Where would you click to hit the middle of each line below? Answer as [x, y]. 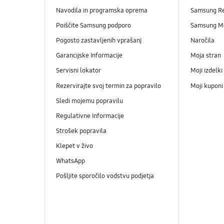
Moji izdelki [206, 71]
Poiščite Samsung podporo [93, 26]
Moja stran [205, 56]
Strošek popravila [81, 131]
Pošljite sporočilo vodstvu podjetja [105, 176]
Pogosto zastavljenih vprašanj [98, 41]
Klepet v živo [74, 146]
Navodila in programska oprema [101, 11]
